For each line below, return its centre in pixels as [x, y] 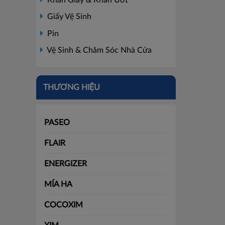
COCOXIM [64, 205]
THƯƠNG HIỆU [72, 88]
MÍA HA [58, 185]
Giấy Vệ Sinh [68, 17]
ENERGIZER [66, 164]
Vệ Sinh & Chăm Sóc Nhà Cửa [98, 50]
